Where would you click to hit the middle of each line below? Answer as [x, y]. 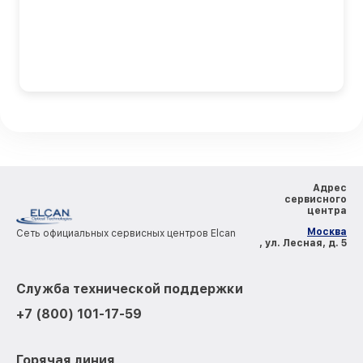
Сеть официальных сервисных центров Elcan [126, 233]
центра [327, 210]
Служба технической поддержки [130, 288]
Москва [327, 231]
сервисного [316, 199]
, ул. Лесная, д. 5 [303, 243]
